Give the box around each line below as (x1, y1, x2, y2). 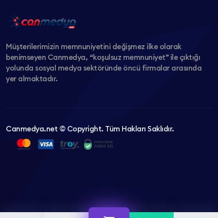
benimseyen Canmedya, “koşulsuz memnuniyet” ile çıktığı (6, 53, 200, 62)
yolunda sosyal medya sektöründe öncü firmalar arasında (6, 63, 201, 73)
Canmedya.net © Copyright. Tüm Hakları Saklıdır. (6, 124, 174, 134)
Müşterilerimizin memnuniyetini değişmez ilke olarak (6, 42, 182, 52)
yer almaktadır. (6, 74, 58, 84)
